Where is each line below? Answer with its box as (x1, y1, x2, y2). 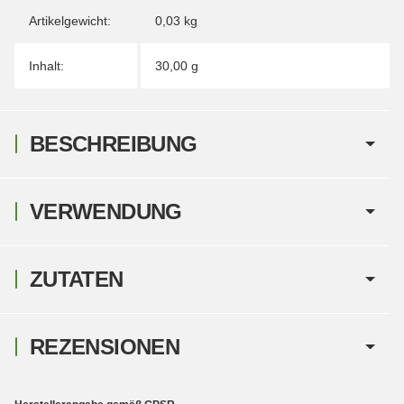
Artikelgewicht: (29, 13, 111, 28)
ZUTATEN (30, 266, 124, 291)
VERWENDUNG (30, 198, 182, 224)
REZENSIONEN (30, 334, 179, 359)
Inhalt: (29, 58, 64, 73)
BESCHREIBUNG (30, 131, 197, 156)
